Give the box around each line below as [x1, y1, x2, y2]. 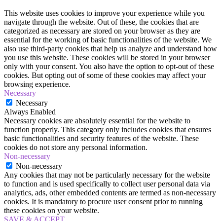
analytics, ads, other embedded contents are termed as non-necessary [4, 188, 216, 197]
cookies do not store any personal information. [4, 143, 147, 152]
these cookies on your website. [4, 206, 99, 215]
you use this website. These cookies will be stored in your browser [4, 53, 210, 62]
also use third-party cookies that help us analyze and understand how [4, 44, 217, 53]
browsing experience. [4, 80, 71, 89]
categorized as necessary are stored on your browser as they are [4, 27, 200, 36]
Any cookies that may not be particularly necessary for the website [4, 171, 210, 180]
